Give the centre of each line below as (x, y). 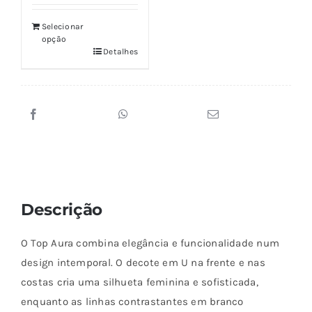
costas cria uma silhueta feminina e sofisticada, (139, 282)
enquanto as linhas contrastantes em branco (132, 302)
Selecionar (62, 27)
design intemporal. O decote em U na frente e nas (143, 263)
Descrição (61, 210)
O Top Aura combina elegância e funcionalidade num (150, 243)
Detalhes (120, 52)
